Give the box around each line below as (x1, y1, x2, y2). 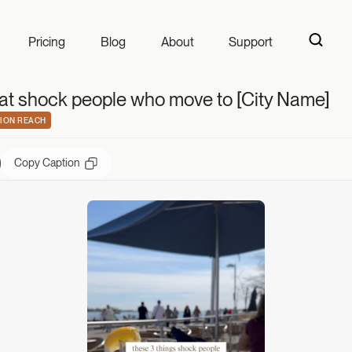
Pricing (27, 34, 65, 49)
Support (229, 34, 273, 49)
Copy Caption (14, 156, 79, 170)
